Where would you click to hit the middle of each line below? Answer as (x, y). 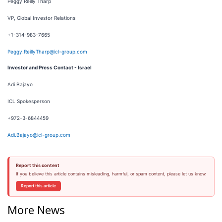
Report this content (37, 165)
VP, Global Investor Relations (41, 18)
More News (36, 209)
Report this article (38, 186)
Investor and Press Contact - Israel (50, 67)
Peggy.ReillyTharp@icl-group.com (47, 52)
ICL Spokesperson (29, 101)
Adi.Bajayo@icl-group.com (39, 135)
